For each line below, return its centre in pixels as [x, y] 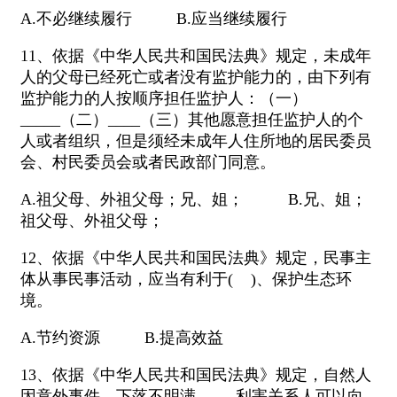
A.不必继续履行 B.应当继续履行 [154, 19]
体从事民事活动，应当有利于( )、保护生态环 [186, 280]
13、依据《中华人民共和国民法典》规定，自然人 [196, 375]
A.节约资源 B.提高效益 [122, 338]
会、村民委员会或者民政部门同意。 [148, 163]
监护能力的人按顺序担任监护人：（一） [164, 99]
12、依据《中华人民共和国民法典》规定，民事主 [196, 258]
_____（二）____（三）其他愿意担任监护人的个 [192, 120]
